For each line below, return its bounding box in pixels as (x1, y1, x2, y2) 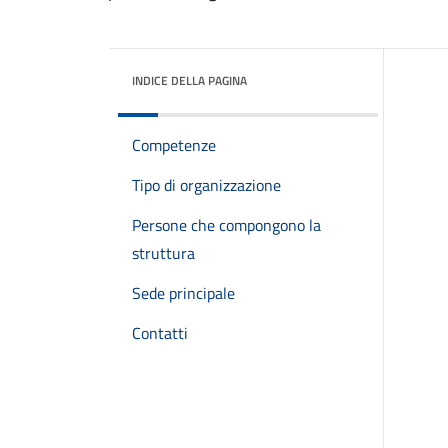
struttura (132, 241, 195, 265)
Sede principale (132, 281, 235, 305)
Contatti (132, 321, 188, 345)
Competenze (132, 133, 216, 157)
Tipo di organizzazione (132, 173, 281, 197)
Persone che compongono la (132, 213, 321, 237)
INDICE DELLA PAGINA (132, 71, 247, 90)
